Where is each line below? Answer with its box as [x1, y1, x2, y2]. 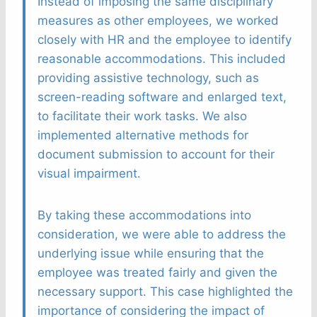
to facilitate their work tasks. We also [38, 109, 247, 124]
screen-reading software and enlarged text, [38, 90, 287, 105]
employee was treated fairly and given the [38, 265, 277, 280]
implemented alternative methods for [38, 128, 248, 143]
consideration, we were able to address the [38, 227, 286, 242]
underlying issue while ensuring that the [38, 246, 264, 261]
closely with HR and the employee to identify [38, 33, 292, 47]
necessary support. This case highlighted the [38, 284, 293, 299]
